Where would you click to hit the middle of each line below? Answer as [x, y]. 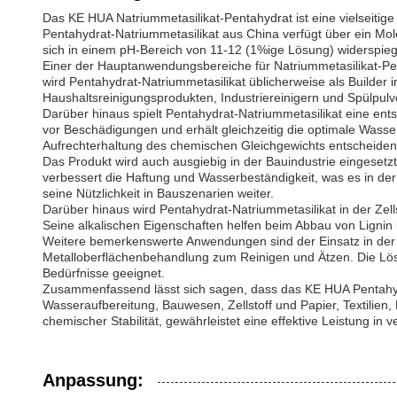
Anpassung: [93, 380]
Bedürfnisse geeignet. [104, 273]
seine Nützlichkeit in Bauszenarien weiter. [158, 193]
